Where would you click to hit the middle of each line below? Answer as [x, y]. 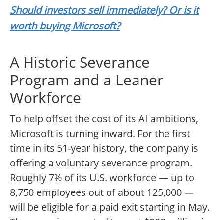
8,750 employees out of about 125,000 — [102, 192]
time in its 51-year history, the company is [104, 148]
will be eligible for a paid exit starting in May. [110, 207]
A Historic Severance [80, 62]
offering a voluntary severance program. [101, 163]
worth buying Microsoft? [65, 26]
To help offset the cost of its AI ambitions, [104, 119]
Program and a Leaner [86, 80]
